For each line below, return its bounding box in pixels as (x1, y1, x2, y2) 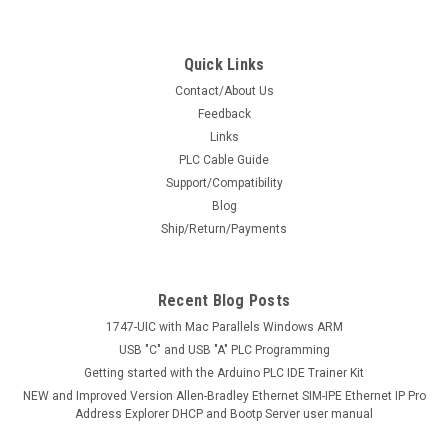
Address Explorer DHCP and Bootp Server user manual (75, 407, 373, 422)
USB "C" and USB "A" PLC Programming (118, 343, 330, 358)
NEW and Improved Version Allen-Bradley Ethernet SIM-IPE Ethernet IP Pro (22, 389, 426, 404)
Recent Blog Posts (157, 291, 291, 311)
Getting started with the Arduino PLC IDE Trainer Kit (84, 366, 364, 381)
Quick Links (183, 55, 265, 75)
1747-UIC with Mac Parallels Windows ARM (105, 320, 343, 335)
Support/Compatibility (165, 176, 283, 191)
